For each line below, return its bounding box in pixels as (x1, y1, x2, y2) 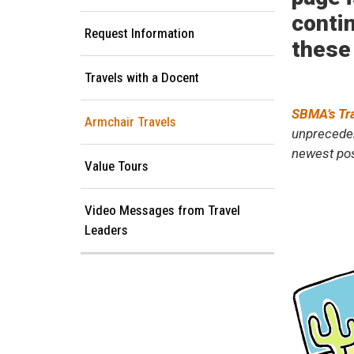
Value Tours (85, 158, 149, 175)
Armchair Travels (85, 114, 176, 130)
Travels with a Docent (85, 70, 199, 86)
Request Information (85, 25, 194, 42)
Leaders (85, 222, 128, 239)
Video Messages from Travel (85, 202, 240, 219)
